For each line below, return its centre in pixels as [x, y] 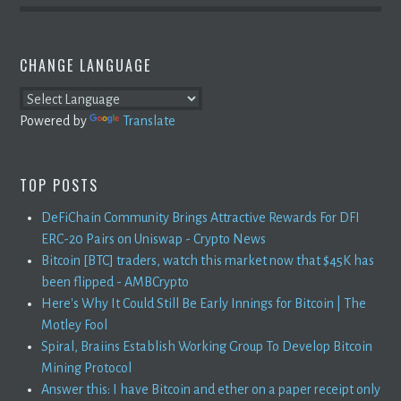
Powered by [55, 120]
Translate [149, 120]
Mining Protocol [87, 367]
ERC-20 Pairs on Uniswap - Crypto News [154, 239]
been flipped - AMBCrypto [115, 282]
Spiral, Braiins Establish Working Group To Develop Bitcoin [207, 346]
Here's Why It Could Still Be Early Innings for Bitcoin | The [204, 303]
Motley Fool [75, 324]
